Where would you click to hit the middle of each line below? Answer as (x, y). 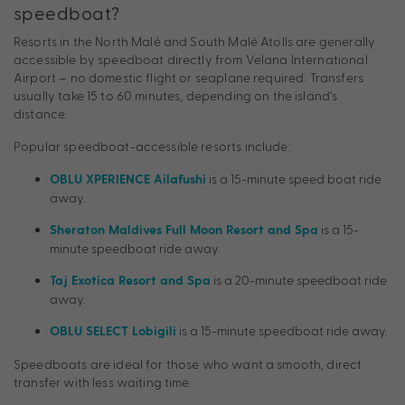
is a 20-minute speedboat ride (299, 279)
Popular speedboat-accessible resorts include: (152, 146)
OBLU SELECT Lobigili (113, 331)
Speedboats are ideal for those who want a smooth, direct (188, 363)
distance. (41, 113)
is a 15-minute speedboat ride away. (282, 330)
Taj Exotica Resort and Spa (130, 281)
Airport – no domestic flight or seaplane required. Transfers (188, 77)
